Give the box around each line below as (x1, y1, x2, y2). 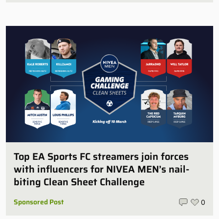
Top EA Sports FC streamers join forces (14, 149, 189, 165)
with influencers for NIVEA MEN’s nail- (14, 161, 189, 177)
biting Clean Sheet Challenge (14, 174, 145, 190)
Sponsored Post (14, 197, 64, 208)
